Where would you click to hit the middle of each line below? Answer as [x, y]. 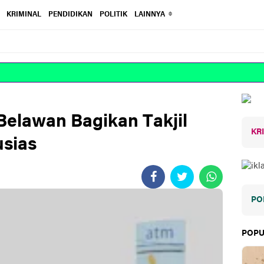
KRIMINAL [24, 15]
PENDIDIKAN [71, 15]
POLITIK [114, 15]
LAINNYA [150, 15]
